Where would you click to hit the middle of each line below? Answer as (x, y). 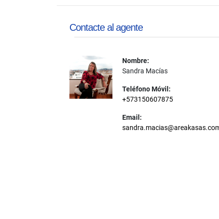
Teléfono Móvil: (146, 89)
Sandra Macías (145, 71)
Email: (132, 117)
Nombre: (135, 61)
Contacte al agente (106, 27)
